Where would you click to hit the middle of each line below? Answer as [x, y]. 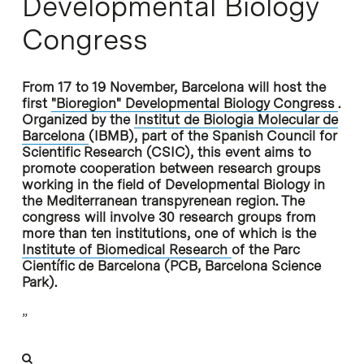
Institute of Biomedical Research [126, 249]
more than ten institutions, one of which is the [169, 233]
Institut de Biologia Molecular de [236, 119]
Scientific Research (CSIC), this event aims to [166, 152]
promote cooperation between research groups [171, 168]
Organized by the [78, 119]
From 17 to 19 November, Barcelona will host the [173, 87]
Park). [39, 282]
